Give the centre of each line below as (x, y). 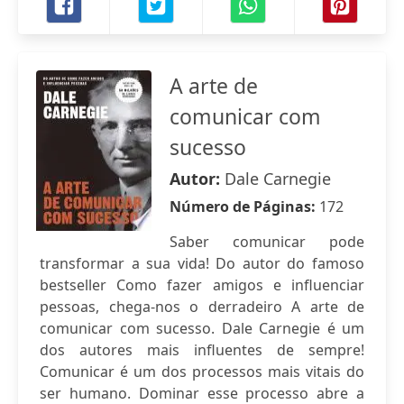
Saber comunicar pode (267, 242)
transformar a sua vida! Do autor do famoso (202, 263)
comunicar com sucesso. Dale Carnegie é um (202, 328)
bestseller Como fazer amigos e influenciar (202, 285)
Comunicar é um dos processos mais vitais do (202, 372)
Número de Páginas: (244, 207)
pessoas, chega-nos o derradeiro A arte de (202, 307)
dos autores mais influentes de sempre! (202, 350)
